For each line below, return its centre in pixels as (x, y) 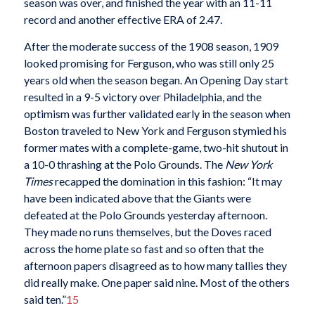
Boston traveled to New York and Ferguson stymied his (155, 130)
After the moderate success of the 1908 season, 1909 (151, 46)
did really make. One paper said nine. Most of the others (156, 282)
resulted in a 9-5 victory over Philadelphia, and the (142, 96)
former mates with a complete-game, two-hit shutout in (156, 147)
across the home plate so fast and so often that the (143, 248)
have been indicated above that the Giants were (137, 198)
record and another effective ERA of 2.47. (123, 19)
